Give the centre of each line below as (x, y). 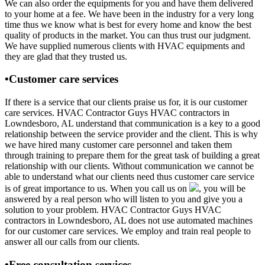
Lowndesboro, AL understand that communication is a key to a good (132, 123)
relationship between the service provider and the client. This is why (131, 134)
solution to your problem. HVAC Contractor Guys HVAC (113, 209)
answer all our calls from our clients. (72, 241)
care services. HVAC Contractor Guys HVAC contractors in (117, 112)
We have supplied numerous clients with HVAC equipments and (125, 46)
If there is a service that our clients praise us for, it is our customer (126, 102)
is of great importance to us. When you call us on (97, 188)
